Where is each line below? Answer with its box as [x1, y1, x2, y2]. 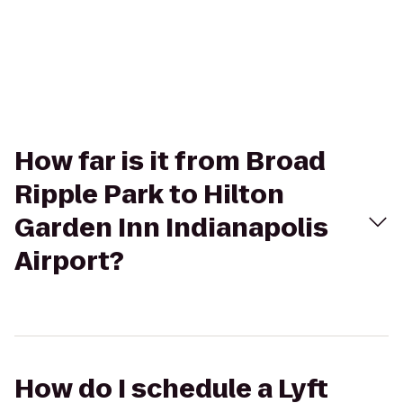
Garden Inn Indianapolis [14, 210, 328, 246]
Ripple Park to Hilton [14, 177, 284, 212]
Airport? [14, 244, 124, 279]
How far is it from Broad [14, 144, 326, 179]
